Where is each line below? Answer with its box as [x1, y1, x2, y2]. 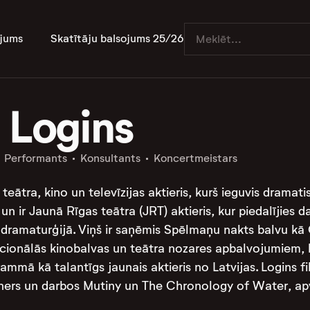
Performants [3, 152, 67, 165]
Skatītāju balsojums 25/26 [51, 32, 184, 45]
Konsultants [80, 152, 140, 165]
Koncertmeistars [153, 152, 237, 165]
